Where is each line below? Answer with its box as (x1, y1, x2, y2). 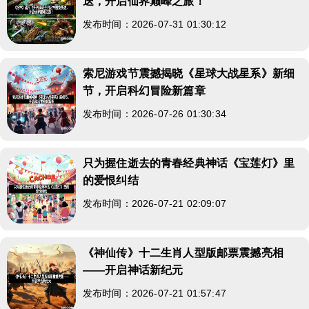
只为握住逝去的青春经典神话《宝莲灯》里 (83, 157, 295, 169)
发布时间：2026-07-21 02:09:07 (83, 197, 226, 209)
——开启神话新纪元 (83, 263, 183, 276)
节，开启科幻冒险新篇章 (83, 84, 206, 97)
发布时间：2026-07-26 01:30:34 (83, 108, 226, 119)
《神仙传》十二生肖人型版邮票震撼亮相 (83, 246, 283, 259)
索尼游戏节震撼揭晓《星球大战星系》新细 (83, 67, 295, 79)
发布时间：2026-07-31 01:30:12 (83, 18, 226, 30)
